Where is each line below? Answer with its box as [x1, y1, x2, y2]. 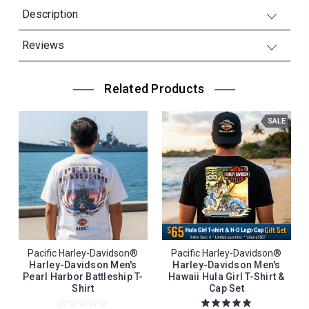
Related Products [104, 81, 205, 96]
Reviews [21, 38, 64, 52]
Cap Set [209, 282, 244, 294]
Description [21, 7, 78, 21]
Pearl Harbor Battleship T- [23, 270, 143, 282]
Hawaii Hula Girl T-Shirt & [168, 270, 285, 282]
